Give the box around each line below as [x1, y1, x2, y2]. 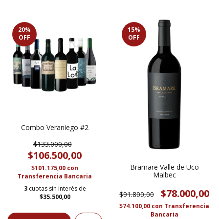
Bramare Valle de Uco [130, 162, 199, 172]
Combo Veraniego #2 [21, 122, 88, 132]
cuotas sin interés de [28, 184, 86, 193]
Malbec [153, 170, 176, 179]
